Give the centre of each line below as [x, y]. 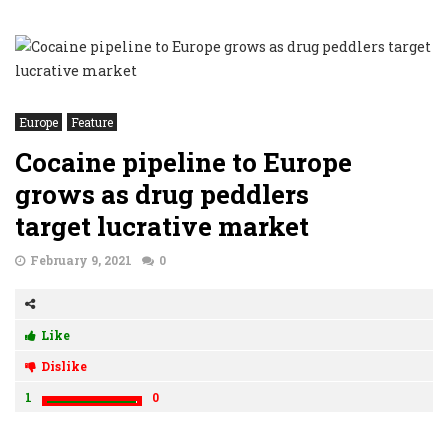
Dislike [64, 366]
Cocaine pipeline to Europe [183, 162]
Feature [92, 122]
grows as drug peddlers [162, 194]
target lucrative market [162, 226]
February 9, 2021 [81, 260]
